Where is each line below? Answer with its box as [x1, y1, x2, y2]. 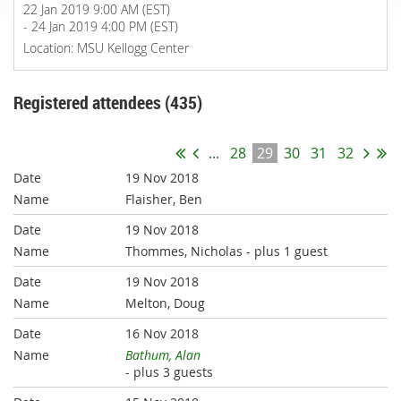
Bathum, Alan [125, 346, 201, 364]
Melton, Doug [125, 294, 206, 312]
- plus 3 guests [125, 363, 214, 381]
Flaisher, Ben [125, 191, 203, 209]
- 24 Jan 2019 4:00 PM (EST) [23, 18, 178, 35]
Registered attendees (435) [13, 90, 202, 115]
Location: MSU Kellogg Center [23, 39, 189, 56]
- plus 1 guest [246, 243, 328, 260]
